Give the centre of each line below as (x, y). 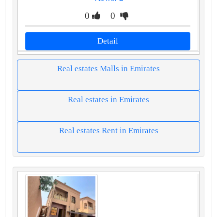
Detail (108, 41)
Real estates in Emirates (108, 100)
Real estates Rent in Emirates (108, 131)
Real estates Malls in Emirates (108, 69)
